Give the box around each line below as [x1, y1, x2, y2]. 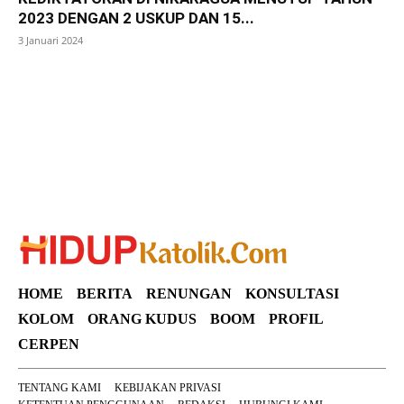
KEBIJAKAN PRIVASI [115, 381, 221, 394]
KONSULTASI [245, 286, 339, 301]
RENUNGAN [146, 286, 232, 301]
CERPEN [18, 336, 79, 352]
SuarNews [18, 78, 79, 96]
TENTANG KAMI [18, 381, 101, 394]
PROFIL [269, 311, 324, 326]
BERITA [77, 286, 133, 301]
